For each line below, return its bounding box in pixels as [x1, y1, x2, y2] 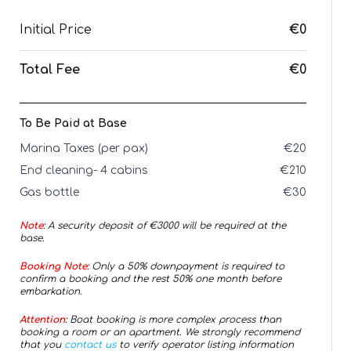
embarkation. [20, 286, 82, 297]
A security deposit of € [45, 220, 157, 231]
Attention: [20, 314, 67, 325]
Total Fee [20, 63, 80, 77]
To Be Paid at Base [20, 118, 127, 129]
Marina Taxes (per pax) [20, 143, 148, 154]
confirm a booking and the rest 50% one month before [20, 273, 281, 284]
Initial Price [20, 23, 92, 37]
